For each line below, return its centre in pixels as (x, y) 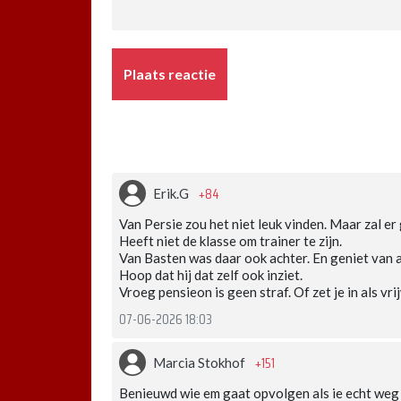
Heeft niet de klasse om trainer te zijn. (230, 240)
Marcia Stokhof (200, 362)
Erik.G (172, 193)
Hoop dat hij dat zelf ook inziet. (211, 274)
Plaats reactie (170, 73)
